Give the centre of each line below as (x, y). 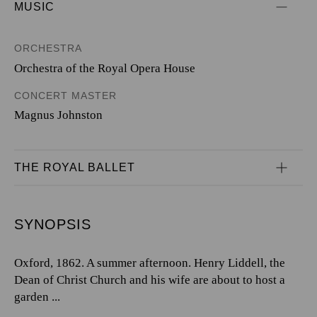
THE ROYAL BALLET (75, 167)
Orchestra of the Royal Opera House (105, 68)
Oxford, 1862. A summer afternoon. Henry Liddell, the (150, 263)
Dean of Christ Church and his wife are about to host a (150, 280)
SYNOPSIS (53, 224)
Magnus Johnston (58, 115)
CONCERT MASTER (65, 95)
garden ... (37, 297)
